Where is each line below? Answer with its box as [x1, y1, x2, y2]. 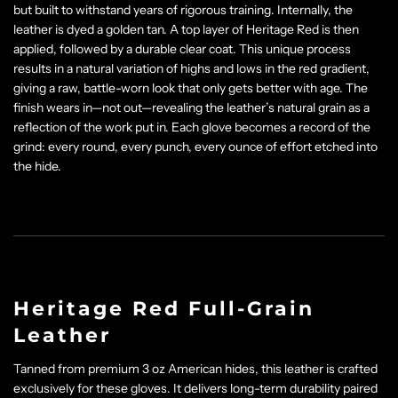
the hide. [13, 158, 61, 174]
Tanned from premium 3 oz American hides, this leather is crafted [13, 360, 378, 377]
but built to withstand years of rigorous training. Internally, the [13, 2, 353, 18]
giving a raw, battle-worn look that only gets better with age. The [13, 80, 368, 96]
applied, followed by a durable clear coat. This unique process [13, 41, 351, 57]
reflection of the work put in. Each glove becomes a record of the [13, 119, 370, 135]
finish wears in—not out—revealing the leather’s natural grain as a [13, 99, 370, 115]
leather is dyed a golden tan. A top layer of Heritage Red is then [13, 21, 359, 37]
